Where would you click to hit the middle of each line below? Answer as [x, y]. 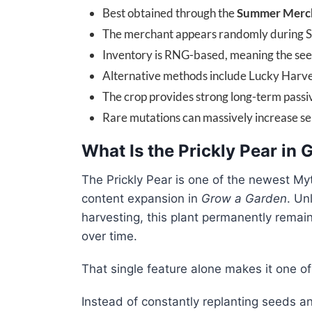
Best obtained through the [170, 13]
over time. [109, 236]
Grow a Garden [244, 199]
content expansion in [141, 199]
